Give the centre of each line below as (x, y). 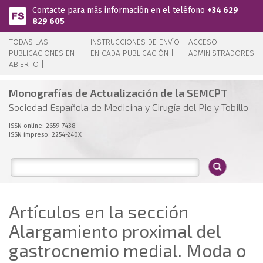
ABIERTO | (26, 64)
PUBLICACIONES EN (42, 53)
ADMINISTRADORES (221, 53)
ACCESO (203, 42)
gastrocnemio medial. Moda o (127, 250)
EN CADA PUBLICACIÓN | (132, 53)
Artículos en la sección (99, 211)
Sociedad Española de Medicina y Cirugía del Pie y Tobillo (129, 107)
